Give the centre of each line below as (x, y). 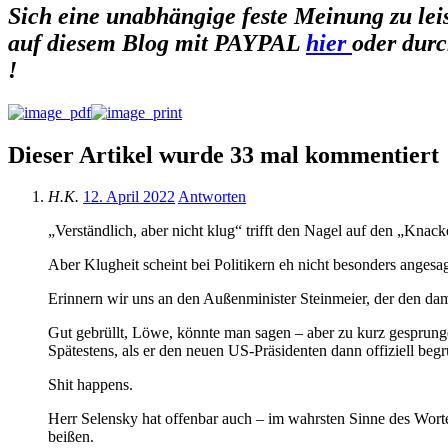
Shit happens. (90, 385)
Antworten (212, 197)
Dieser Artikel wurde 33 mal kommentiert (223, 154)
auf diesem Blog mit (111, 42)
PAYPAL (260, 42)
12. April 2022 (129, 197)
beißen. (71, 437)
